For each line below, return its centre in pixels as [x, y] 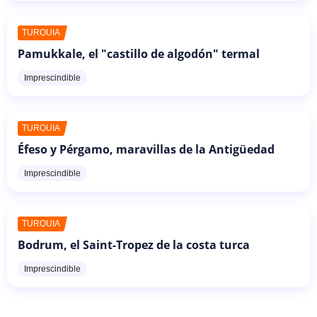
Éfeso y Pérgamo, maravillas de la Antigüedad [146, 150]
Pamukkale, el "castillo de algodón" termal [139, 54]
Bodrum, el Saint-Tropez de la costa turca [134, 245]
